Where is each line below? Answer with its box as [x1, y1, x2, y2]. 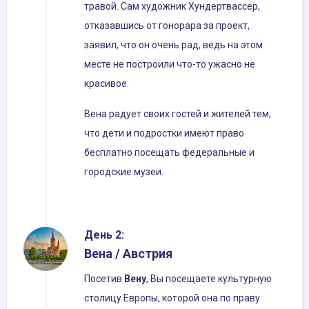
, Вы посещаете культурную [146, 273, 272, 285]
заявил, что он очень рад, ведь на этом [84, 39, 263, 51]
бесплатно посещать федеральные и [84, 147, 255, 159]
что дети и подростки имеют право [84, 128, 244, 139]
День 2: [84, 228, 124, 242]
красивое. [84, 78, 131, 90]
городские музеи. [84, 166, 163, 178]
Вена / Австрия [84, 246, 172, 261]
